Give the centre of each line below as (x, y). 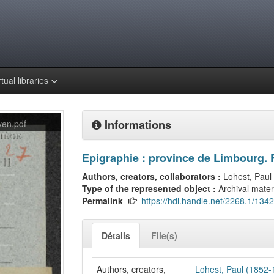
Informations (136, 125)
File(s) (164, 235)
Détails (116, 235)
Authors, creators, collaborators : (153, 176)
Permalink (102, 201)
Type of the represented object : (150, 188)
